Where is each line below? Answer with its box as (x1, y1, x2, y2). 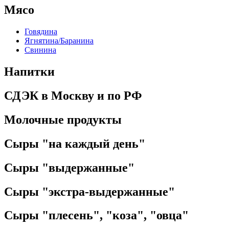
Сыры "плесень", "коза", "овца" (4, 209, 189, 222)
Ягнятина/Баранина (25, 36, 94, 45)
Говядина (25, 27, 57, 36)
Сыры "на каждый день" (4, 136, 145, 150)
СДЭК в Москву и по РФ (4, 88, 142, 102)
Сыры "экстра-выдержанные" (4, 185, 175, 198)
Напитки (4, 64, 55, 78)
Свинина (25, 45, 56, 55)
